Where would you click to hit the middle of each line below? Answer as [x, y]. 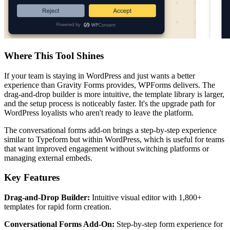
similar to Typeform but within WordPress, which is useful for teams [114, 139]
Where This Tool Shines [54, 55]
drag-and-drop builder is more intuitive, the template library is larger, [114, 94]
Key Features [32, 178]
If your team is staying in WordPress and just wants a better [100, 75]
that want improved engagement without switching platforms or [107, 148]
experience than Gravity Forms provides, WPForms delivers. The [110, 85]
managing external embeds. [48, 158]
